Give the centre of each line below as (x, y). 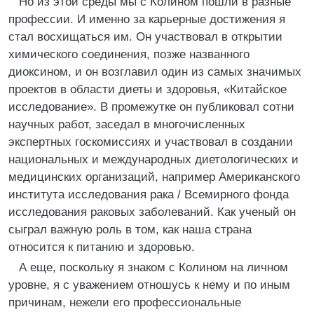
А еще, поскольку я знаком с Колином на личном (153, 267)
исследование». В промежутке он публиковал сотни (151, 107)
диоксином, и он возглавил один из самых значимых (155, 72)
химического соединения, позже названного (129, 54)
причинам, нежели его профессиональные (125, 302)
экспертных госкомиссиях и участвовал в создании (151, 142)
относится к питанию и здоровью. (102, 247)
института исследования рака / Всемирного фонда (149, 194)
